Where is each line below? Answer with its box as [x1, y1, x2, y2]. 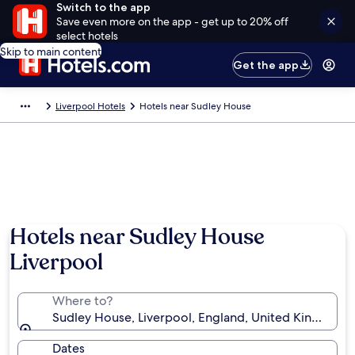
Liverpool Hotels [55, 100, 125, 113]
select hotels [55, 29, 118, 43]
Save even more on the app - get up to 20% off [55, 14, 288, 29]
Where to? [52, 292, 113, 309]
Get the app [233, 58, 300, 72]
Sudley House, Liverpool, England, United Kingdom [52, 309, 346, 326]
